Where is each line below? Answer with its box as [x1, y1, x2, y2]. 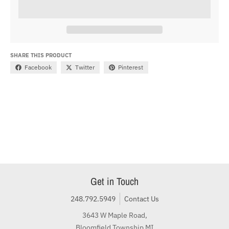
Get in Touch [90, 174, 139, 189]
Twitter [75, 63, 95, 71]
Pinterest [118, 63, 143, 72]
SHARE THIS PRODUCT [10, 51, 72, 59]
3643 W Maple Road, [82, 211, 147, 220]
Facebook [25, 63, 52, 71]
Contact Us [124, 194, 159, 204]
